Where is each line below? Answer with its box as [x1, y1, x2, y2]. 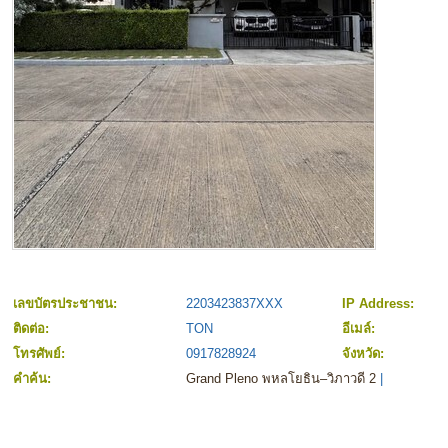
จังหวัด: [342, 346, 388, 362]
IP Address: [342, 296, 418, 312]
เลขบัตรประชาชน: [13, 296, 121, 312]
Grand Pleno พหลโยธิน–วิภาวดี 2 [186, 371, 376, 387]
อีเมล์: [342, 321, 379, 337]
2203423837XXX [186, 296, 283, 312]
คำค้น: [13, 371, 55, 387]
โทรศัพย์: [13, 346, 69, 362]
